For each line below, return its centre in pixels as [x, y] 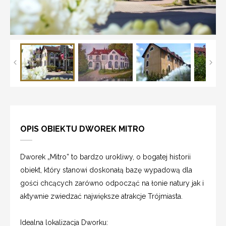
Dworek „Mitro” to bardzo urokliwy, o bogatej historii [105, 157]
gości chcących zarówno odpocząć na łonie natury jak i [112, 183]
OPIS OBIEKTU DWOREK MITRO [82, 129]
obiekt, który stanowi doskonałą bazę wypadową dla [106, 170]
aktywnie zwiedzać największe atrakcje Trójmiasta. [101, 196]
